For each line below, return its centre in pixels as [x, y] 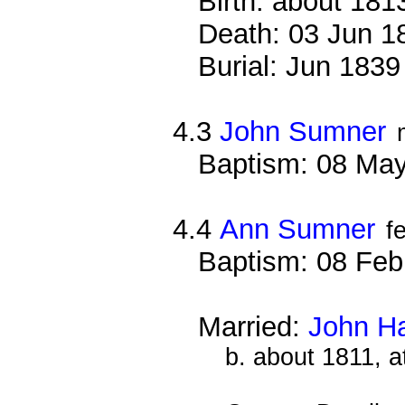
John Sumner [303, 131]
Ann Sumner [298, 229]
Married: [254, 326]
